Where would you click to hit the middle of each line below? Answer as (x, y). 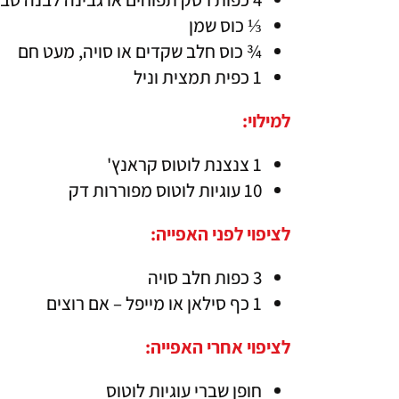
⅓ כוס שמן (225, 25)
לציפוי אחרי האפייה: (216, 347)
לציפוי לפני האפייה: (220, 234)
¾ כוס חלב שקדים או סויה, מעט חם (140, 51)
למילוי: (266, 121)
